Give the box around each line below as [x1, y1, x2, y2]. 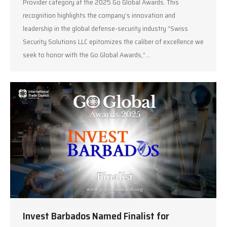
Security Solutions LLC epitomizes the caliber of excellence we [23, 36, 204, 47]
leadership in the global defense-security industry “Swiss [23, 23, 188, 34]
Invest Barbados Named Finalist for [23, 208, 169, 224]
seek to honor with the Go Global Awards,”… [23, 49, 150, 60]
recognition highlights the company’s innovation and [23, 10, 175, 21]
